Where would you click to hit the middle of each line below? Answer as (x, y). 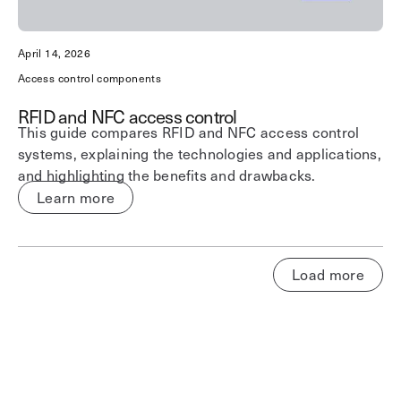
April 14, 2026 (55, 52)
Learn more (76, 196)
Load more (328, 274)
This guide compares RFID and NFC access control (189, 132)
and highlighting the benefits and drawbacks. (167, 175)
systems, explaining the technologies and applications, (200, 154)
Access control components (90, 78)
